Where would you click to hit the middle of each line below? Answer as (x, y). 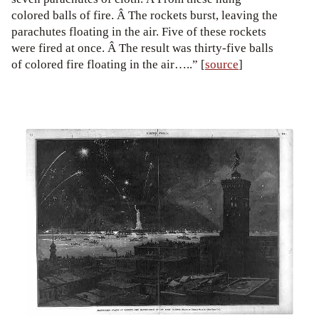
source (222, 65)
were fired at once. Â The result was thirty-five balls (142, 48)
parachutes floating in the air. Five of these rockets (139, 32)
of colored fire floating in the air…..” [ (108, 65)
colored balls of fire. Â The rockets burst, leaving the (145, 16)
